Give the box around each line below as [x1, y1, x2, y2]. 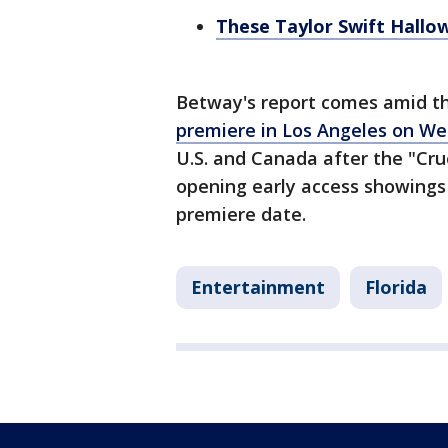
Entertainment [191, 275, 325, 300]
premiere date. [176, 202, 311, 227]
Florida [365, 275, 427, 300]
